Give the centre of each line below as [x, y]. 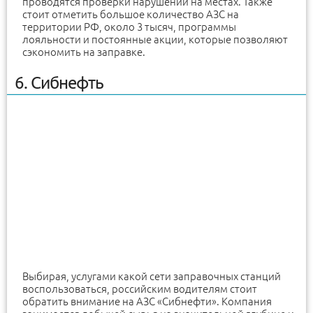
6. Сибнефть [59, 82]
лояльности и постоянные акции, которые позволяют [155, 39]
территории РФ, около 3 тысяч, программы [129, 27]
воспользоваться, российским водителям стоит [140, 289]
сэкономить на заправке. [84, 52]
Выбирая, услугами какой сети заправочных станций [152, 276]
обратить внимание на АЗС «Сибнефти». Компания [147, 301]
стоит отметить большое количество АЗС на [131, 14]
